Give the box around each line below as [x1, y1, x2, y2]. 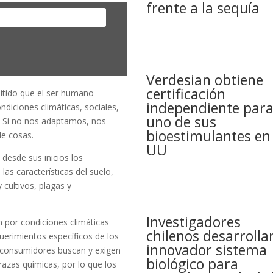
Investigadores [146, 212, 241, 232]
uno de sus [146, 112, 217, 132]
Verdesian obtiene [146, 70, 264, 90]
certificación [146, 84, 226, 104]
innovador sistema [146, 240, 268, 260]
